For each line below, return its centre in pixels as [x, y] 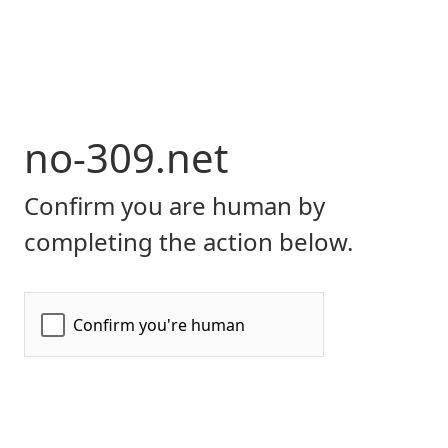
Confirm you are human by [174, 205]
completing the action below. [188, 241]
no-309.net [126, 157]
